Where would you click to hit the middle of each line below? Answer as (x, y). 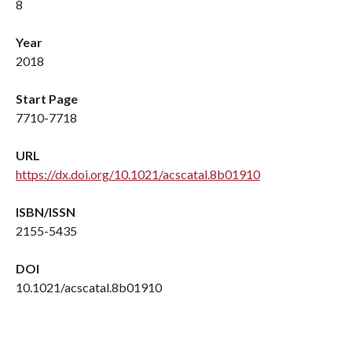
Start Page (47, 99)
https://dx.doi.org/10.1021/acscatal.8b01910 (138, 174)
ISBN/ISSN (46, 212)
